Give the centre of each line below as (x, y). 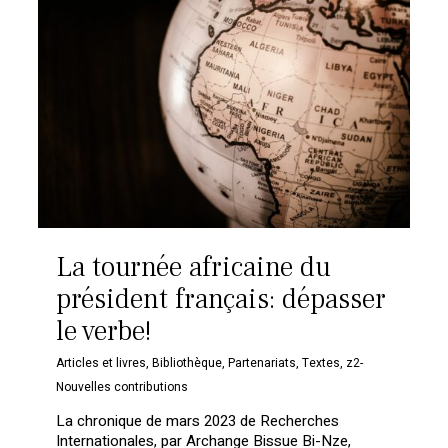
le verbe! (104, 330)
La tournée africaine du (194, 266)
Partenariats (262, 362)
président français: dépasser (221, 298)
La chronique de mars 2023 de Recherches (198, 420)
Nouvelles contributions (122, 386)
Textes (321, 362)
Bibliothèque (187, 362)
